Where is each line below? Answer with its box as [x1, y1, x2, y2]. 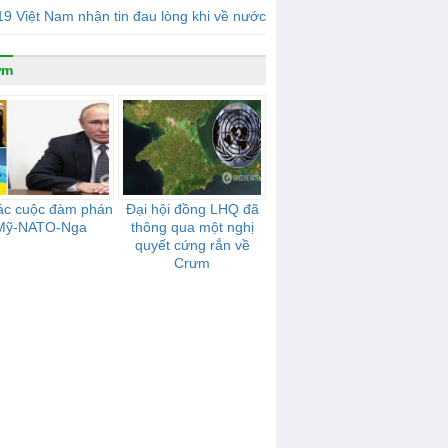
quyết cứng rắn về [134, 237, 250, 253]
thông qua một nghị [130, 219, 254, 235]
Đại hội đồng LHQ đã [125, 201, 259, 217]
